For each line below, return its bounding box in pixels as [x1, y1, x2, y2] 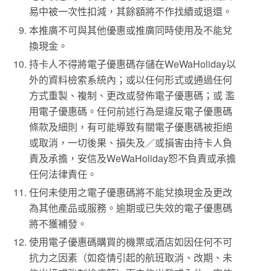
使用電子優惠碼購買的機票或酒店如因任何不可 [29, 235, 233, 249]
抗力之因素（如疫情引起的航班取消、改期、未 [29, 250, 233, 265]
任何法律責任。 [29, 166, 97, 181]
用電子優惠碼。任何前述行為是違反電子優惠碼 [29, 103, 233, 118]
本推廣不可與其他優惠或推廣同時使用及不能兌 [29, 22, 233, 37]
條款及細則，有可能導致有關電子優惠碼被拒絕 [29, 119, 233, 134]
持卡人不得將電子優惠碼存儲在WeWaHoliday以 [29, 56, 237, 71]
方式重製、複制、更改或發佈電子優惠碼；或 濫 [29, 88, 235, 102]
